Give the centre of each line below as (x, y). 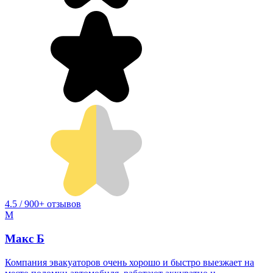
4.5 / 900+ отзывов (43, 204)
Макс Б (25, 239)
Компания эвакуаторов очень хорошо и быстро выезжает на (129, 262)
